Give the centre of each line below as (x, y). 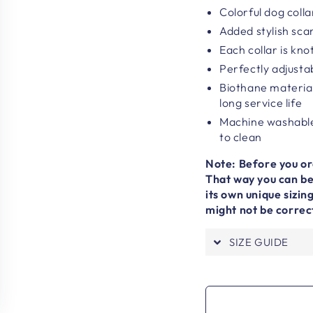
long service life (261, 102)
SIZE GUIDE (259, 242)
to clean (241, 137)
